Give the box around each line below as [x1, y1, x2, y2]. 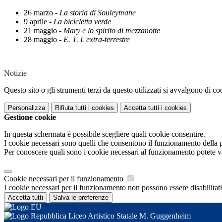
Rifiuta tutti [55, 104, 86, 112]
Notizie [4, 69, 27, 78]
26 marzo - [24, 8, 59, 17]
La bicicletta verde [54, 17, 111, 26]
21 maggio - [24, 26, 63, 35]
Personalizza [8, 104, 45, 112]
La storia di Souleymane [59, 8, 136, 17]
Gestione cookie [4, 113, 56, 122]
